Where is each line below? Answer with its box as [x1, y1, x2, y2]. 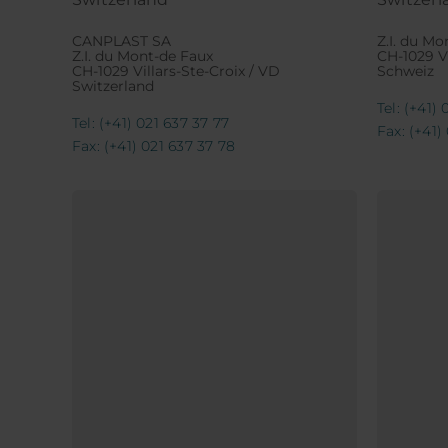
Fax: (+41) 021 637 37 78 [71, 137, 235, 156]
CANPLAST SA [71, 32, 171, 51]
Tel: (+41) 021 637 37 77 [71, 114, 229, 133]
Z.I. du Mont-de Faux [71, 47, 213, 66]
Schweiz [376, 62, 434, 81]
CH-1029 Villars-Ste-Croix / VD [71, 62, 280, 81]
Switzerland [71, 77, 154, 96]
